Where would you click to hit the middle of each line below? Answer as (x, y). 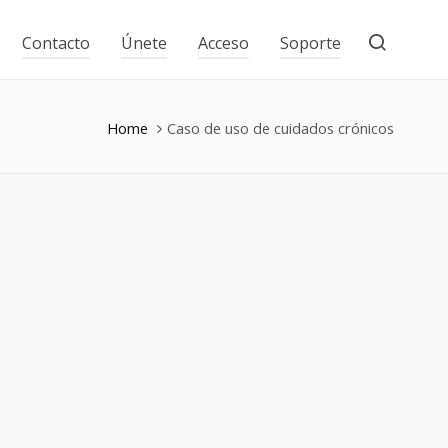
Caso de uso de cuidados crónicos (280, 127)
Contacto (56, 43)
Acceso (223, 43)
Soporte (310, 43)
